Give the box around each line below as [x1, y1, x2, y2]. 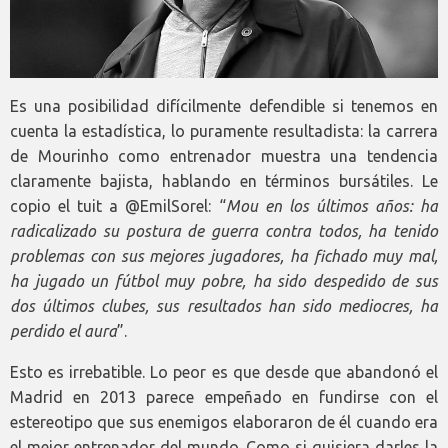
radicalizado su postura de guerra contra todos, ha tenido [10, 222, 438, 241]
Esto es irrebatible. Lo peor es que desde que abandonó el [10, 363, 438, 382]
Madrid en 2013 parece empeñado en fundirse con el [10, 388, 438, 407]
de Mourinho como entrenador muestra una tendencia [10, 147, 438, 166]
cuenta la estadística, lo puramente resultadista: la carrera [10, 122, 438, 141]
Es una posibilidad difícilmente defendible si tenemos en [10, 97, 438, 116]
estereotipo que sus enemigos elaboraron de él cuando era [10, 413, 438, 432]
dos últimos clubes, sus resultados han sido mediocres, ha [10, 297, 438, 316]
